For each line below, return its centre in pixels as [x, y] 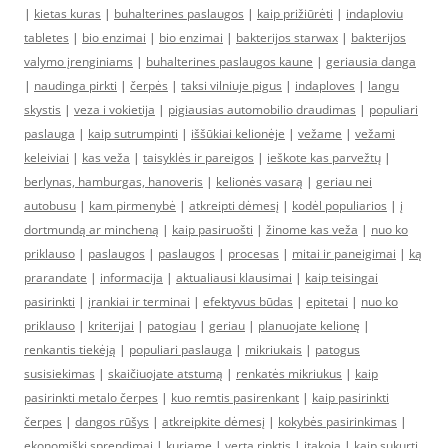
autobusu [50, 205]
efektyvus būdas [248, 301]
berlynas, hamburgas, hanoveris [113, 181]
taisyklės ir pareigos [198, 157]
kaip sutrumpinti [133, 133]
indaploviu [374, 13]
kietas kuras [67, 13]
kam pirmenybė [132, 205]
